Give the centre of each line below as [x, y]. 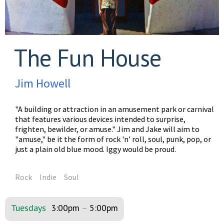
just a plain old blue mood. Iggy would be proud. [95, 149]
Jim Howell [43, 83]
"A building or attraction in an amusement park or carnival [114, 109]
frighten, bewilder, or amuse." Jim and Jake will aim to [107, 129]
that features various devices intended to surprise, [100, 119]
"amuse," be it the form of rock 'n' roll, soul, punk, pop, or [113, 139]
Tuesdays [28, 208]
